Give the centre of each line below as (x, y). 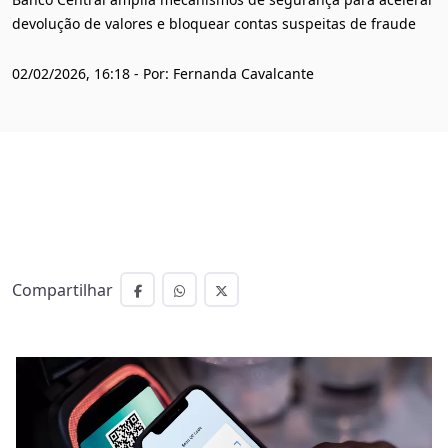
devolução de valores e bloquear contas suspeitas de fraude (214, 23)
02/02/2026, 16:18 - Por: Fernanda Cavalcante (163, 73)
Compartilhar (62, 290)
